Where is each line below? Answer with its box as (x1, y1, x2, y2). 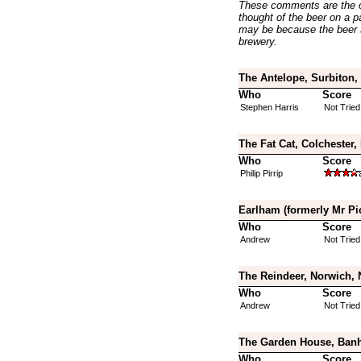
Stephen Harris (239, 102, 299, 112)
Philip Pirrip (239, 168, 283, 178)
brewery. (238, 35, 277, 48)
